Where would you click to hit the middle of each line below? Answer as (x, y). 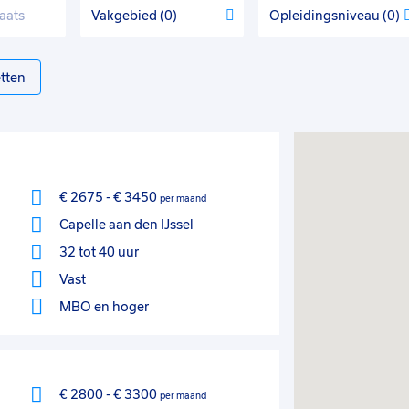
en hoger (121, 307)
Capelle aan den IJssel (126, 225)
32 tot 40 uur (99, 252)
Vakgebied (126, 16)
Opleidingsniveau (326, 16)
